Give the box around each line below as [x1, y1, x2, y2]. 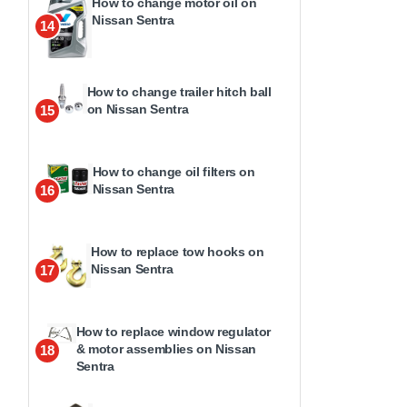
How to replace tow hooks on [90, 244, 264, 260]
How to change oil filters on [92, 164, 255, 180]
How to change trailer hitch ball [86, 84, 272, 100]
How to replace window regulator [75, 324, 271, 340]
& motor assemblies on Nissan [75, 342, 257, 357]
